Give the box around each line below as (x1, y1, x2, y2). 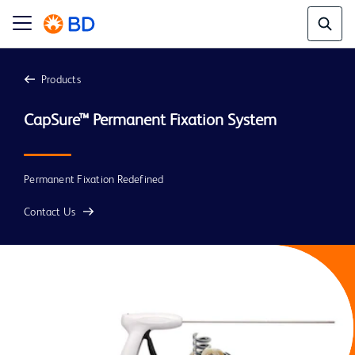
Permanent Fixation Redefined (24, 174, 164, 185)
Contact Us (24, 207, 76, 218)
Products (40, 74, 81, 86)
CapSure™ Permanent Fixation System (24, 113, 277, 129)
